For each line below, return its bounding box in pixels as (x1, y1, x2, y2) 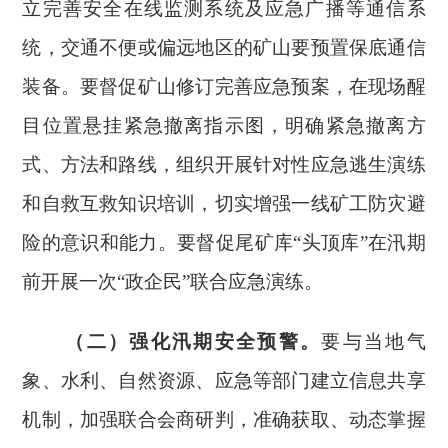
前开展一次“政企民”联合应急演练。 (22, 271, 324, 292)
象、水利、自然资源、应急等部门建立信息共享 (22, 370, 426, 391)
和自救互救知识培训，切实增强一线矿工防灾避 (22, 193, 426, 214)
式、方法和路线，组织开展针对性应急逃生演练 (22, 154, 426, 175)
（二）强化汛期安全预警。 (65, 331, 322, 352)
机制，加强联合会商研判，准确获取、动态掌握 (22, 409, 426, 430)
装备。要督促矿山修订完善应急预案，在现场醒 (22, 76, 426, 97)
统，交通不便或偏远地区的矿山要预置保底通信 (22, 37, 426, 58)
